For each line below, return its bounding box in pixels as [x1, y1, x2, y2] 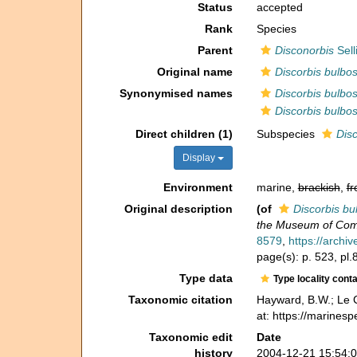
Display [182, 152, 218, 163]
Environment [163, 181, 233, 194]
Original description [124, 202, 233, 215]
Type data [178, 272, 233, 284]
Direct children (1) [135, 127, 233, 140]
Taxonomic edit [148, 331, 233, 343]
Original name [156, 65, 233, 78]
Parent [197, 44, 233, 57]
